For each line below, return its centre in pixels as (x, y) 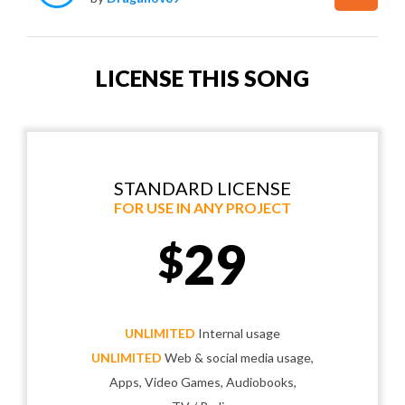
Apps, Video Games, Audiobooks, (202, 381)
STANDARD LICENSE (202, 188)
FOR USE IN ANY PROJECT (202, 207)
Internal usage (238, 333)
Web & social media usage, (238, 357)
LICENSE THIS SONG (202, 77)
